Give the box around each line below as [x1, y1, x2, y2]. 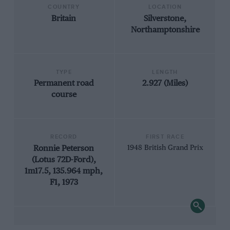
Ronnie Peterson [33, 144, 94, 153]
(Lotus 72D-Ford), [31, 155, 96, 164]
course [51, 90, 76, 100]
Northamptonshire [130, 25, 200, 34]
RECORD [50, 133, 78, 141]
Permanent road [33, 79, 94, 88]
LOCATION [148, 4, 182, 11]
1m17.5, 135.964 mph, [25, 166, 103, 176]
